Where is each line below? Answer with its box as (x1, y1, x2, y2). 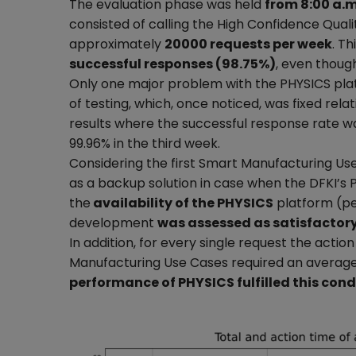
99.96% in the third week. (69, 134, 220, 153)
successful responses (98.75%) (69, 55, 276, 73)
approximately (69, 35, 164, 53)
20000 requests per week (164, 35, 332, 53)
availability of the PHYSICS (91, 194, 273, 212)
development (69, 214, 157, 232)
